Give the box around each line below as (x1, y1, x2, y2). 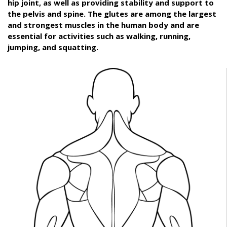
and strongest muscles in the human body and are (8, 19, 199, 30)
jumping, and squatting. (8, 42, 98, 52)
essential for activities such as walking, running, (8, 30, 191, 41)
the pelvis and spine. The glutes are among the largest (8, 8, 216, 19)
